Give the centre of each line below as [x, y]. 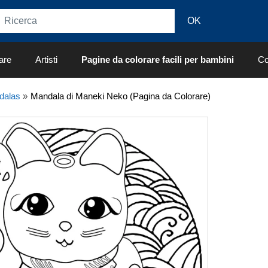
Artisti [46, 60]
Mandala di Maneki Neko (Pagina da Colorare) [120, 96]
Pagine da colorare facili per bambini [158, 60]
